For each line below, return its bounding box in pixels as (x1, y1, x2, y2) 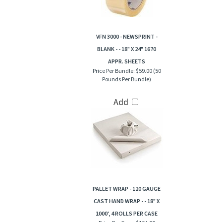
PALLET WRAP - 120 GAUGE (93, 185, 161, 193)
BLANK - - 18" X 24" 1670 (97, 46, 156, 53)
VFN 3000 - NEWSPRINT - (96, 33, 158, 41)
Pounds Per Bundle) (102, 76, 151, 83)
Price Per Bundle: (92, 67, 135, 75)
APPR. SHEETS (108, 58, 145, 65)
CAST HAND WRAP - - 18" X (94, 198, 160, 205)
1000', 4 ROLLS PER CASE (96, 210, 158, 218)
